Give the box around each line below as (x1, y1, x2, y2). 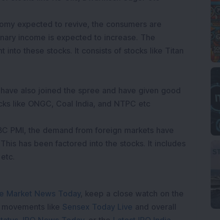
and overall (135, 202, 176, 212)
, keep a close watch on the (81, 189, 184, 198)
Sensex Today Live (62, 202, 133, 212)
